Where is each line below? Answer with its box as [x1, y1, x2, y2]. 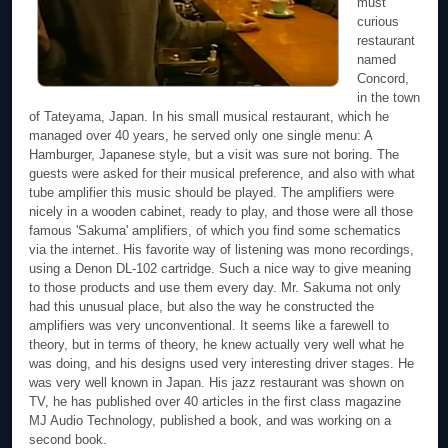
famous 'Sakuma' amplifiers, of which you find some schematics [29, 223, 402, 239]
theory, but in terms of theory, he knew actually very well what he [29, 337, 405, 353]
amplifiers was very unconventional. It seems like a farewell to [29, 318, 390, 334]
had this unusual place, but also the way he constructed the [29, 299, 375, 315]
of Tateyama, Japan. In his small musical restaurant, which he [29, 109, 390, 125]
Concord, [357, 71, 410, 87]
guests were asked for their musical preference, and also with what [29, 166, 416, 182]
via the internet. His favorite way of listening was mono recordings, [29, 242, 415, 258]
